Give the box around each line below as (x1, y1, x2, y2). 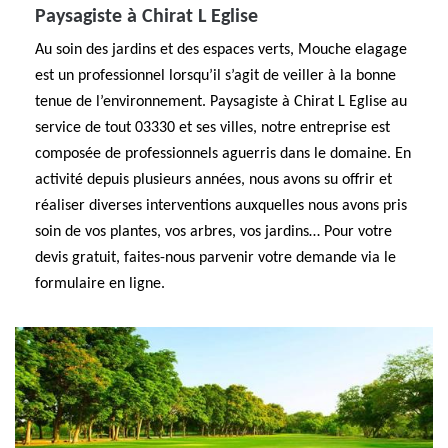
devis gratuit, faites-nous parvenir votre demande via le (35, 250, 396, 266)
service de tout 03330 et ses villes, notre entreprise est (35, 120, 390, 136)
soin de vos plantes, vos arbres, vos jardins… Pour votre (35, 224, 392, 240)
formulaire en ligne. (35, 276, 165, 292)
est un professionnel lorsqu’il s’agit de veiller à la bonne (35, 68, 396, 84)
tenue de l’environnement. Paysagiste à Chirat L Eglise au (35, 94, 407, 110)
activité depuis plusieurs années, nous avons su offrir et (35, 172, 392, 188)
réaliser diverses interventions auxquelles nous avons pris (35, 198, 407, 214)
